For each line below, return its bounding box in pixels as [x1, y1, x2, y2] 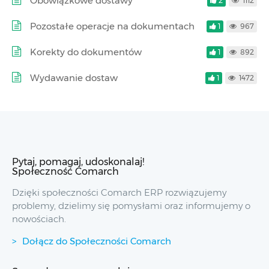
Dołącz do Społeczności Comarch [22, 235, 171, 247]
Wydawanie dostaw [30, 71, 118, 83]
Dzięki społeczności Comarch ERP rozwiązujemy [12, 186, 226, 198]
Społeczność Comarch [12, 165, 119, 178]
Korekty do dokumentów [30, 46, 142, 58]
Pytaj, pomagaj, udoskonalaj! [12, 156, 144, 168]
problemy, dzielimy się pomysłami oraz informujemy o [12, 199, 250, 211]
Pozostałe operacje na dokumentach [30, 20, 195, 32]
